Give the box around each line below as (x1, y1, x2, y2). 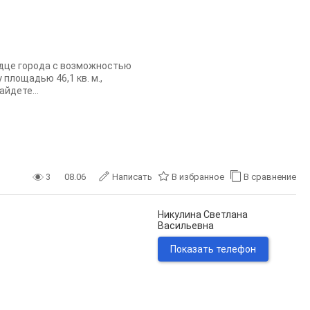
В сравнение (244, 172, 296, 182)
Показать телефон (170, 244, 256, 255)
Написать (112, 172, 152, 182)
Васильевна (158, 220, 214, 231)
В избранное (172, 172, 224, 182)
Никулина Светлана (158, 209, 248, 220)
